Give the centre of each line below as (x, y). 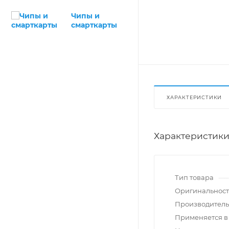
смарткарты (94, 25)
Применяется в (201, 217)
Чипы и (85, 16)
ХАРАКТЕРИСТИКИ (194, 98)
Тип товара (194, 178)
